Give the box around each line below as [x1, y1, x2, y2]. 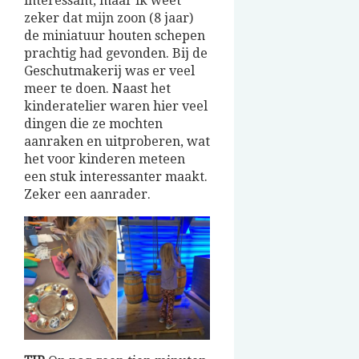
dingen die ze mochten [24, 116, 163, 132]
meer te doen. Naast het [24, 81, 171, 97]
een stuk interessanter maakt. [24, 169, 208, 185]
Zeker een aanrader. [24, 187, 151, 203]
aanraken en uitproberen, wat [24, 134, 210, 150]
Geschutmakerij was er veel [24, 63, 195, 79]
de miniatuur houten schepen [24, 28, 205, 44]
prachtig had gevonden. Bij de [24, 46, 208, 62]
